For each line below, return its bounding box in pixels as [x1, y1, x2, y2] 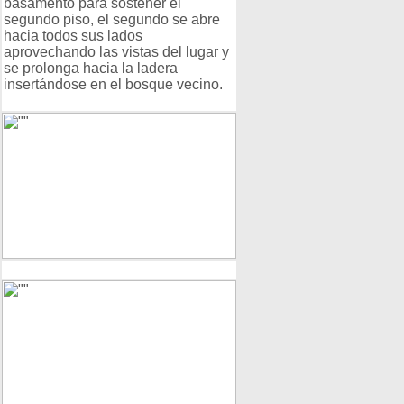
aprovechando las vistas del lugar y [4, 44, 229, 60]
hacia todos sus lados [4, 28, 142, 43]
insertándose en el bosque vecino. [4, 77, 223, 92]
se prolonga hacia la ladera [4, 60, 178, 76]
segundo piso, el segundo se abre [4, 12, 220, 27]
